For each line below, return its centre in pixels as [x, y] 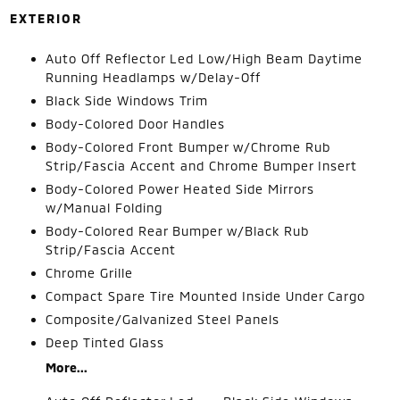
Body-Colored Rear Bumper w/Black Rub [177, 230]
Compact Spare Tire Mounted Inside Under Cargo [205, 296]
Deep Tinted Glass [104, 342]
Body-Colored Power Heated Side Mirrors [179, 188]
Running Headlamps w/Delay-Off [153, 77]
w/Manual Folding [104, 207]
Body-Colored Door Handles [135, 123]
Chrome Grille [89, 272]
